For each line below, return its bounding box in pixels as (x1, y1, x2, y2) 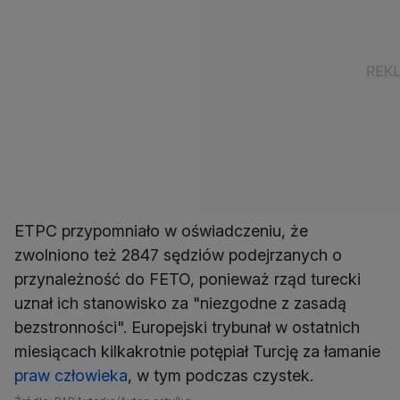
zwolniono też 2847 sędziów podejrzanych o (14, 246, 342, 265)
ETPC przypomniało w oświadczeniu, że (14, 221, 308, 241)
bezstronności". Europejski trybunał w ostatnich (14, 318, 360, 337)
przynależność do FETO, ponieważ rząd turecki (14, 270, 361, 289)
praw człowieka (14, 366, 128, 386)
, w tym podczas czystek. (128, 366, 313, 386)
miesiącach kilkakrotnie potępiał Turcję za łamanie (14, 342, 380, 362)
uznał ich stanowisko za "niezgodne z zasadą (14, 294, 346, 313)
